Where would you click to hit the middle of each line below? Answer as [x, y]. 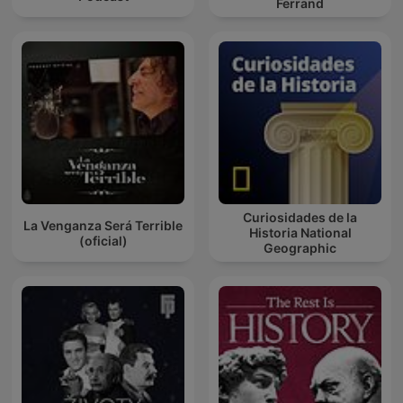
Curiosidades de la [300, 218]
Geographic [300, 248]
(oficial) [103, 240]
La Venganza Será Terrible [103, 225]
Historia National [300, 233]
